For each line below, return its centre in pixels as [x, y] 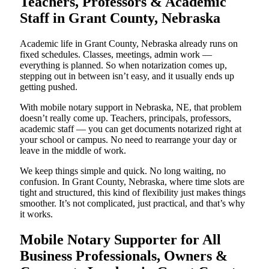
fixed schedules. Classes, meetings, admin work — [116, 55]
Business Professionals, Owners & [124, 256]
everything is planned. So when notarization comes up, [123, 65]
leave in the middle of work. [73, 151]
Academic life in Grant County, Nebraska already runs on [129, 44]
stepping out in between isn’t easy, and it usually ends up [127, 76]
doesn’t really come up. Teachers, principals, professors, [125, 118]
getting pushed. [49, 87]
